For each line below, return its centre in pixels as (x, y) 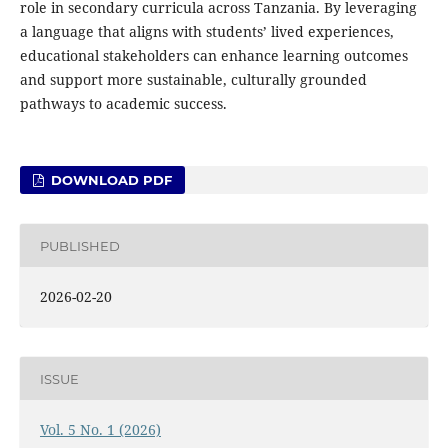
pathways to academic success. (123, 104)
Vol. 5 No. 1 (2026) (100, 430)
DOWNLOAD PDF (110, 180)
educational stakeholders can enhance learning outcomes (213, 56)
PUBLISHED (79, 245)
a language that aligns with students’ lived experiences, (206, 32)
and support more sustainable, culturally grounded (193, 80)
